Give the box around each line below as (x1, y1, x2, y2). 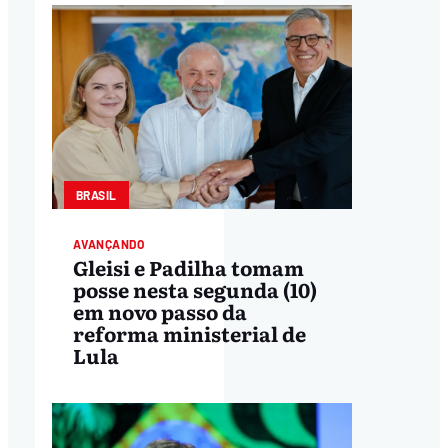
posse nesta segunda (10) (72, 273, 317, 304)
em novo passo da (72, 295, 247, 326)
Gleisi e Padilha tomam (72, 251, 304, 282)
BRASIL (75, 188, 117, 203)
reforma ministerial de (72, 317, 306, 348)
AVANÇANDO (72, 237, 145, 252)
